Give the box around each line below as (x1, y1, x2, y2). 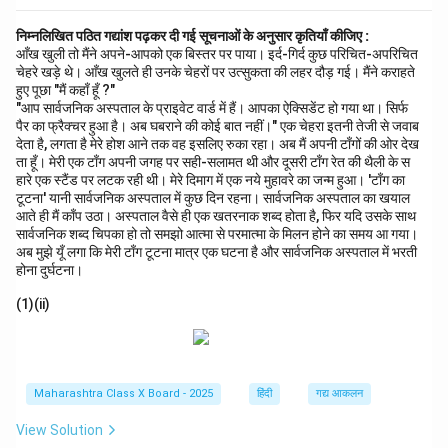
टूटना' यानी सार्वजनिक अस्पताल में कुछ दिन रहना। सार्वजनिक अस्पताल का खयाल (16, 189, 410, 206)
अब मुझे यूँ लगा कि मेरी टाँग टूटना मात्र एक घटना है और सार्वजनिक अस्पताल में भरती (16, 243, 417, 260)
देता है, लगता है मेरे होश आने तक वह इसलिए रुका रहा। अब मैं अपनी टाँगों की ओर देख (16, 135, 419, 152)
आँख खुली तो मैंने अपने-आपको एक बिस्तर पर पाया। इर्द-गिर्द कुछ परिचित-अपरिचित (16, 45, 418, 62)
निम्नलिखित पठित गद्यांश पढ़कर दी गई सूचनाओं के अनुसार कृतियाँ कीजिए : (16, 27, 369, 44)
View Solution (16, 422, 103, 439)
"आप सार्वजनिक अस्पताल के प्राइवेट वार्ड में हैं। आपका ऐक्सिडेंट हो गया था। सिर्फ (16, 99, 408, 116)
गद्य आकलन (316, 387, 363, 401)
